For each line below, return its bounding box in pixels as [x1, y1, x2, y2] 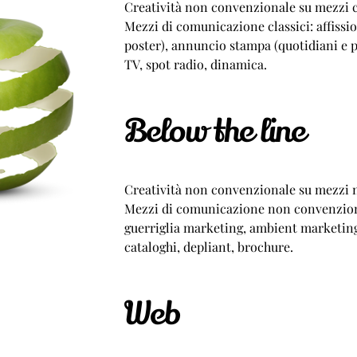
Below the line [124, 109, 305, 154]
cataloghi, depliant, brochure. [124, 238, 293, 256]
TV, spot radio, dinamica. [124, 56, 267, 73]
